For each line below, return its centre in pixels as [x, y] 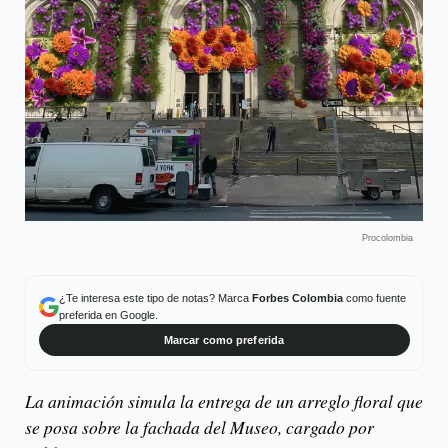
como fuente [374, 297]
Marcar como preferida [224, 339]
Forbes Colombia [297, 297]
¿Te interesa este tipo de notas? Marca [155, 297]
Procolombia [387, 237]
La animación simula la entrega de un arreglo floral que [224, 401]
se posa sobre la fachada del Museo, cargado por [199, 427]
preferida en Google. [108, 314]
